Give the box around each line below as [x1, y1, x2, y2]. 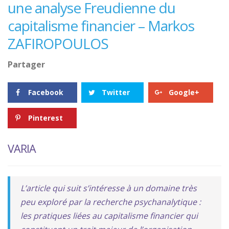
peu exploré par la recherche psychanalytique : [20, 196, 201, 208]
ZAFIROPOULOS [8, 34, 108, 53]
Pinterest [28, 113, 63, 123]
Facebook [28, 87, 63, 97]
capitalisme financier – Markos [8, 16, 194, 35]
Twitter [102, 87, 130, 97]
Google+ [168, 87, 199, 97]
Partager [8, 59, 45, 70]
